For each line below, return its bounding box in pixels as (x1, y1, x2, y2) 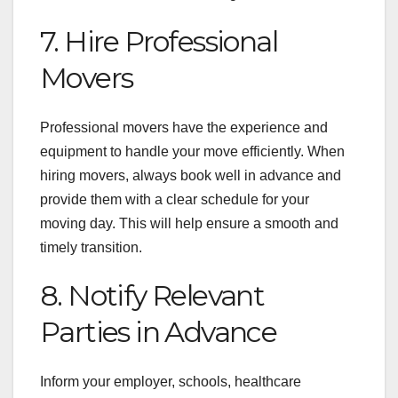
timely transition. (40, 239, 142, 255)
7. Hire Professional (40, 23, 277, 59)
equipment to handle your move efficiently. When (40, 143, 345, 159)
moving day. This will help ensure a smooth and (40, 215, 338, 231)
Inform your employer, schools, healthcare (40, 374, 301, 390)
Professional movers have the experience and (40, 119, 328, 135)
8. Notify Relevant (40, 277, 265, 313)
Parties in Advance (40, 314, 277, 349)
